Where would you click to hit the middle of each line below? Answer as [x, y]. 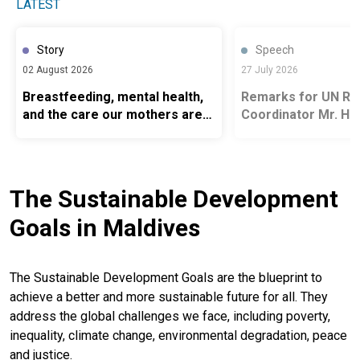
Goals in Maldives [105, 227]
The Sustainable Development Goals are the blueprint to [166, 277]
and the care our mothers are [112, 114]
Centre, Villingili [288, 167]
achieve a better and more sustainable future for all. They [169, 297]
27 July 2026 [270, 70]
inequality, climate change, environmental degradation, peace [178, 335]
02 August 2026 [58, 70]
